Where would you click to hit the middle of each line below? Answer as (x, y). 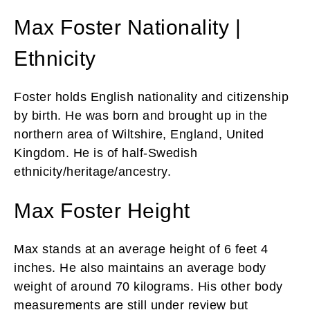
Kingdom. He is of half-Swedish (106, 153)
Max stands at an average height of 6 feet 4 (141, 249)
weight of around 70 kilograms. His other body (148, 287)
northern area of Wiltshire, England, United (139, 135)
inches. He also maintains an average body (140, 268)
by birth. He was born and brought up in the (141, 116)
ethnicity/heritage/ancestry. (92, 172)
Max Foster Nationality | (127, 28)
